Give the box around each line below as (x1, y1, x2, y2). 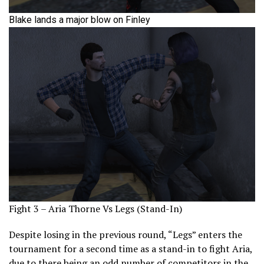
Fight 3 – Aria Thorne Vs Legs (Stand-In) (9, 202, 182, 216)
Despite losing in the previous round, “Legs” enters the (9, 228, 242, 242)
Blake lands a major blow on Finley (9, 14, 150, 25)
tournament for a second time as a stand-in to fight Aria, (9, 242, 252, 256)
